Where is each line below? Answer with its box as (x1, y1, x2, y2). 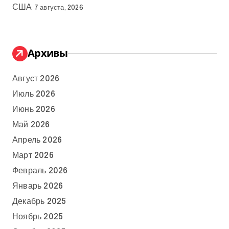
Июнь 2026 (12, 105, 55, 114)
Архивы (28, 45, 68, 60)
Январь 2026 (12, 181, 63, 191)
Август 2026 (12, 74, 60, 83)
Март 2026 (12, 151, 54, 160)
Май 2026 (12, 120, 50, 129)
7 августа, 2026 (34, 4, 83, 11)
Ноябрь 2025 (12, 212, 63, 221)
